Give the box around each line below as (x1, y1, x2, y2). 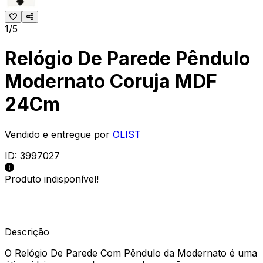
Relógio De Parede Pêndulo (5, 47, 250, 70)
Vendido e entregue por (5, 128, 110, 140)
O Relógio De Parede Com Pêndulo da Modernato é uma (5, 247, 257, 259)
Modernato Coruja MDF (5, 70, 217, 93)
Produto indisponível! (5, 173, 99, 185)
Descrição (5, 225, 49, 238)
